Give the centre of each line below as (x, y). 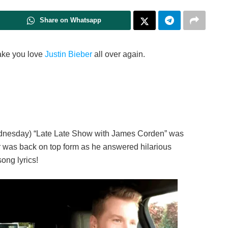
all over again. (119, 54)
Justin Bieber (68, 54)
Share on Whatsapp (70, 20)
